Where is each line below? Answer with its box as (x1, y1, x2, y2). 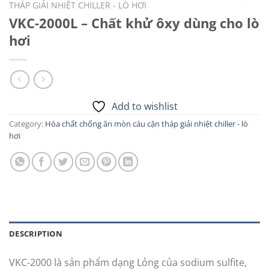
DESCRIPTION (9, 228, 62, 240)
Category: (9, 118, 45, 129)
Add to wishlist (112, 99, 178, 113)
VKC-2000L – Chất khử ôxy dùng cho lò (9, 13, 259, 32)
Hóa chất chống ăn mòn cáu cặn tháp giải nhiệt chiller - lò (45, 118, 248, 129)
